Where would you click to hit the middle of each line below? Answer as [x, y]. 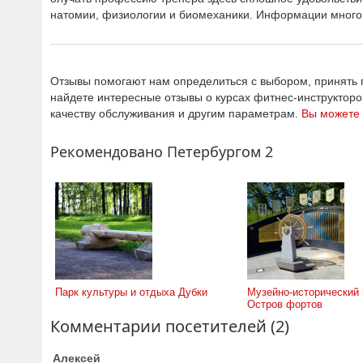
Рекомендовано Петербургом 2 [162, 152]
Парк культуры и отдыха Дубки [131, 292]
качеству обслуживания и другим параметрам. [176, 113]
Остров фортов [285, 304]
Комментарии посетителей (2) [170, 326]
